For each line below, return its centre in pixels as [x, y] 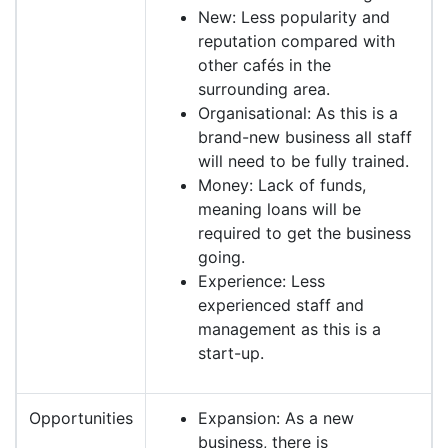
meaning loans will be [279, 209]
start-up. [231, 353]
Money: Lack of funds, [282, 185]
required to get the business [304, 233]
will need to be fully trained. [303, 161]
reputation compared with [296, 41]
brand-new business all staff [305, 137]
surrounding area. [264, 89]
